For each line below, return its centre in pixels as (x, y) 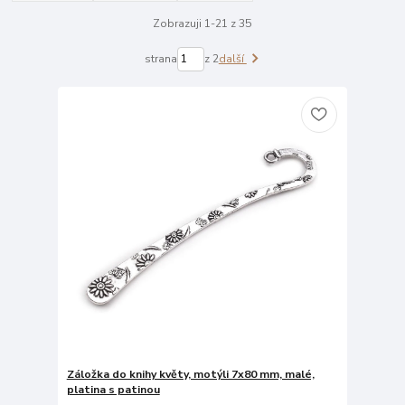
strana (160, 59)
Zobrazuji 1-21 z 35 (202, 24)
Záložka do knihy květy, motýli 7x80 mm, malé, (190, 374)
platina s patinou (113, 389)
